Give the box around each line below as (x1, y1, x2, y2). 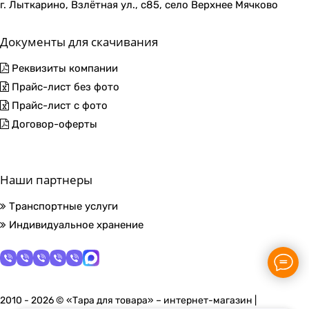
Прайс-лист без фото (9, 81, 119, 94)
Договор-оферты (9, 118, 97, 131)
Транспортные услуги (6, 200, 118, 213)
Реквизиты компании (9, 62, 118, 75)
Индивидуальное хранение (6, 219, 143, 232)
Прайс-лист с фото (9, 99, 108, 112)
